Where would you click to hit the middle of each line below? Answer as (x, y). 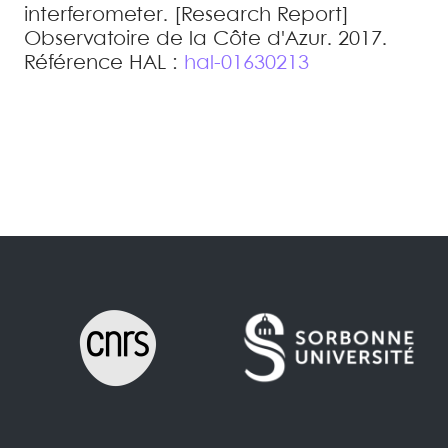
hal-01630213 (246, 63)
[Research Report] (261, 15)
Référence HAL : (104, 63)
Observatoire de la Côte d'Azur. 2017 (203, 39)
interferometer (93, 15)
